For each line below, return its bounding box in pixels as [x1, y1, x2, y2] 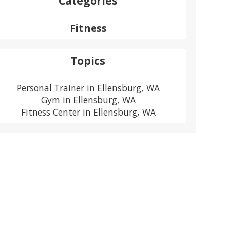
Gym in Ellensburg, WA [41, 94, 136, 106]
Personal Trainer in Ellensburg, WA [17, 82, 160, 94]
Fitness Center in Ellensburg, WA [21, 106, 156, 119]
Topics [71, 54, 106, 68]
